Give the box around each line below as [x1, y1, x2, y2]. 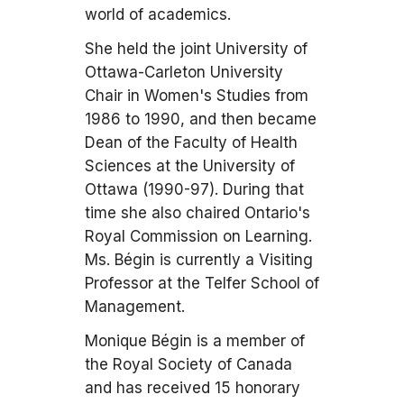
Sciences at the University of [85, 157, 295, 175]
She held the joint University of [85, 40, 308, 58]
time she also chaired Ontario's [85, 204, 310, 222]
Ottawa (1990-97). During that [85, 180, 304, 198]
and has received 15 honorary [85, 379, 300, 397]
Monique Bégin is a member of [85, 332, 305, 350]
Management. [85, 298, 185, 316]
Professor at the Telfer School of [85, 274, 319, 292]
